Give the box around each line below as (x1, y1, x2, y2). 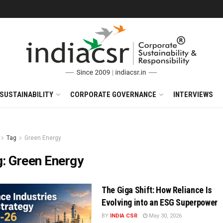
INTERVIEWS (173, 90, 213, 99)
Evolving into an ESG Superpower (102, 197, 218, 208)
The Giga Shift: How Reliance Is (102, 185, 212, 195)
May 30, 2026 (147, 213, 182, 219)
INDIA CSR (110, 213, 137, 219)
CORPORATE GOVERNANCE (70, 90, 156, 99)
